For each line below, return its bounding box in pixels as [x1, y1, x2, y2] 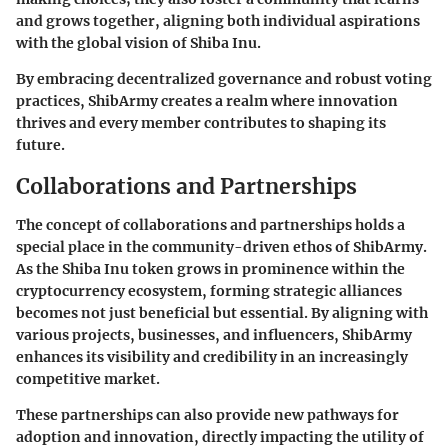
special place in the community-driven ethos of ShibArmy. [16, 237, 427, 256]
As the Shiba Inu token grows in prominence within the [16, 259, 405, 278]
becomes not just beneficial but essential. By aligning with [16, 303, 428, 322]
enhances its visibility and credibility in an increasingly [16, 347, 408, 366]
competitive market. [16, 369, 160, 388]
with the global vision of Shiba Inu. [16, 34, 261, 53]
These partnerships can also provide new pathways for [16, 405, 399, 424]
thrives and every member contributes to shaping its [16, 114, 386, 133]
